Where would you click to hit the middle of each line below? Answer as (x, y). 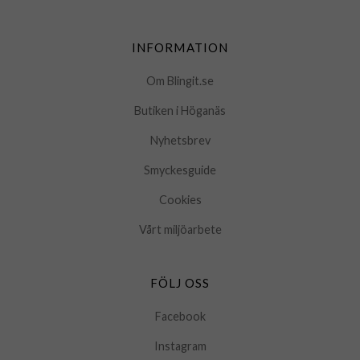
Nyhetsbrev (180, 141)
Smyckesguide (180, 170)
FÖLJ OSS (180, 283)
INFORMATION (180, 48)
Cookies (180, 200)
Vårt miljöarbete (180, 230)
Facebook (180, 317)
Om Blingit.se (180, 81)
